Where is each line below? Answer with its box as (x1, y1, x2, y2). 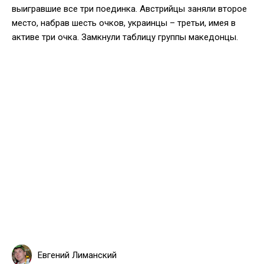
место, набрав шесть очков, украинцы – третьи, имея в (12, 17, 236, 28)
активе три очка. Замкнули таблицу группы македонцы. (12, 31, 238, 42)
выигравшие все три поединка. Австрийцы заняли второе (12, 3, 247, 14)
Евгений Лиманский (38, 249, 117, 260)
